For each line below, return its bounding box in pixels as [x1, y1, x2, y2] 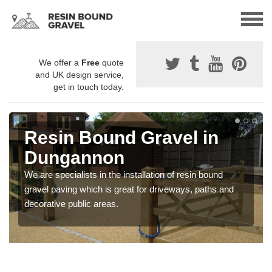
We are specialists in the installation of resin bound [24, 169, 223, 180]
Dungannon [24, 148, 124, 168]
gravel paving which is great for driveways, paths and [24, 184, 234, 195]
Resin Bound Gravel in [24, 127, 219, 148]
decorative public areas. [24, 199, 118, 209]
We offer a [39, 58, 81, 68]
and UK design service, [35, 70, 124, 80]
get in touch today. [53, 82, 124, 92]
